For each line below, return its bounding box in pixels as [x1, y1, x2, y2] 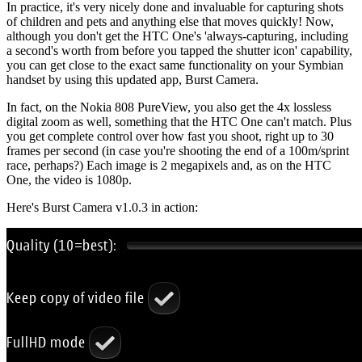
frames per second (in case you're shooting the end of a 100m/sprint [6, 143, 349, 158]
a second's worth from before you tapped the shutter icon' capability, [6, 43, 352, 57]
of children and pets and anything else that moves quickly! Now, [6, 14, 334, 28]
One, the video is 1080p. [6, 172, 132, 187]
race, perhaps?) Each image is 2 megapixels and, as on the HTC [6, 158, 331, 172]
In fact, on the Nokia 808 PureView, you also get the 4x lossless [6, 99, 331, 114]
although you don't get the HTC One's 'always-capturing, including [6, 28, 348, 43]
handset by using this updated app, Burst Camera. [6, 72, 259, 86]
